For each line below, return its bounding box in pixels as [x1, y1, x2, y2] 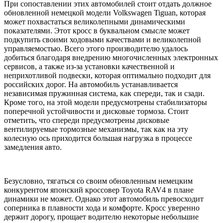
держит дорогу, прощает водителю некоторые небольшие [4, 212, 199, 221]
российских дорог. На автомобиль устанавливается [4, 80, 178, 89]
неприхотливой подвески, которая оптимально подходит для [4, 71, 211, 80]
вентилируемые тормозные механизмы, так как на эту [4, 124, 188, 133]
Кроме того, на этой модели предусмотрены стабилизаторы [4, 98, 207, 107]
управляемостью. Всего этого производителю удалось [4, 44, 188, 53]
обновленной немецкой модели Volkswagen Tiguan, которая [4, 8, 206, 17]
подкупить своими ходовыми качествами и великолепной [4, 35, 201, 44]
